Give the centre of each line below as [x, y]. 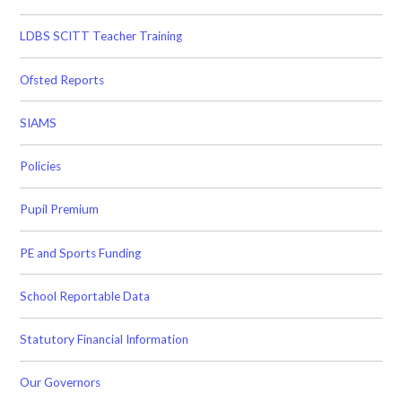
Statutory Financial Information [105, 340]
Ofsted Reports [62, 79]
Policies [41, 166]
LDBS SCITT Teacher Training [101, 36]
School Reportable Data [85, 296]
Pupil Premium [60, 210]
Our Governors [61, 383]
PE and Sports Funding [81, 253]
